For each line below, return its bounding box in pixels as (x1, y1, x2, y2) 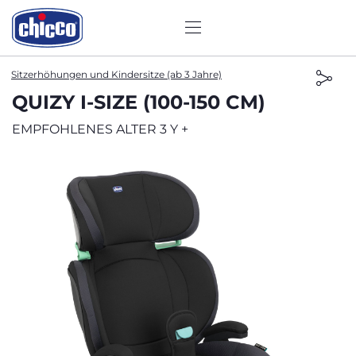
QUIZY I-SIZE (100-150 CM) (12, 91, 265, 114)
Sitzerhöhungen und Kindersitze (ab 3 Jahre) (11, 68, 222, 80)
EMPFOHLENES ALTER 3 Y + (12, 122, 188, 137)
